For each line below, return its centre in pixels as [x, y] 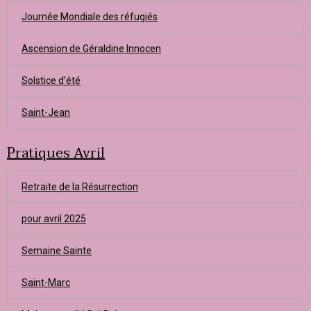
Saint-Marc [46, 283]
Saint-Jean [46, 112]
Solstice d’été [51, 81]
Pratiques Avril [56, 153]
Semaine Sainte [57, 251]
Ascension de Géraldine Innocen [91, 49]
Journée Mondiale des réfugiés [90, 17]
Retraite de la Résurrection [80, 187]
